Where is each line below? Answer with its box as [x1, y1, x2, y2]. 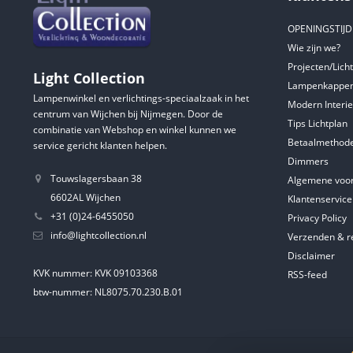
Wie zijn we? [287, 40, 340, 54]
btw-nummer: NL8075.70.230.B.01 [33, 284, 183, 299]
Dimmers [287, 154, 329, 168]
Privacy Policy [287, 210, 347, 225]
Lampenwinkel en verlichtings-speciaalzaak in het [33, 91, 249, 105]
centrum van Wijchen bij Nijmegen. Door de [33, 106, 223, 121]
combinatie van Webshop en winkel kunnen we [33, 122, 236, 136]
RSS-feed [287, 267, 327, 281]
